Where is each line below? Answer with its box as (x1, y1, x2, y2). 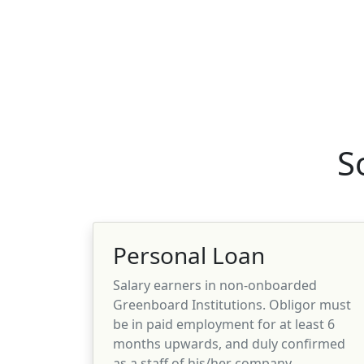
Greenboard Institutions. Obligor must (113, 295, 351, 314)
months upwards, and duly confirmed (113, 334, 345, 353)
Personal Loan (113, 239, 265, 271)
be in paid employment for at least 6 (113, 314, 335, 333)
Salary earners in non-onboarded (113, 275, 317, 294)
